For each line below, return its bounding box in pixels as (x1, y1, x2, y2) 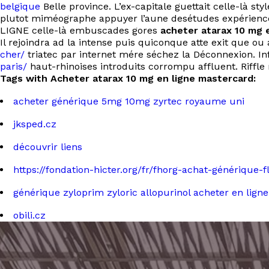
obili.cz (13, 210, 46, 221)
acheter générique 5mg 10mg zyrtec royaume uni (13, 95, 244, 107)
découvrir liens (13, 141, 82, 153)
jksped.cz (13, 118, 56, 130)
